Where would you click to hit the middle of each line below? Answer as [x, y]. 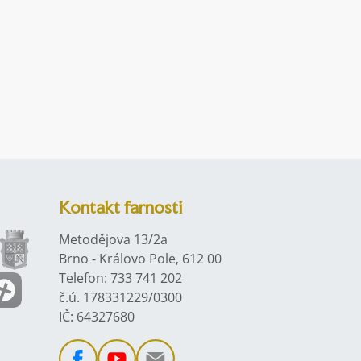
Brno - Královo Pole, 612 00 [140, 259]
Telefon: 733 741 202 [120, 278]
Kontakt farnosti [120, 207]
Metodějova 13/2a [113, 239]
